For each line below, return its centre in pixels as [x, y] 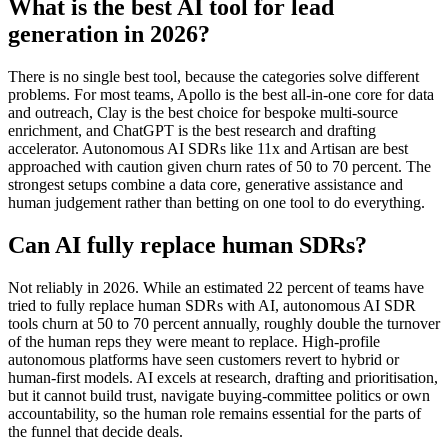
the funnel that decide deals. [95, 431]
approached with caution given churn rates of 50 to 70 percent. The [219, 166]
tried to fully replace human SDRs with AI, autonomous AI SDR [212, 305]
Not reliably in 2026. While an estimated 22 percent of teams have [216, 287]
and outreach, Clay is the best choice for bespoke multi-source [203, 112]
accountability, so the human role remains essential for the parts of [214, 413]
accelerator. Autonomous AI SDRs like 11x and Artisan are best [208, 148]
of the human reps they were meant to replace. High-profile [194, 341]
